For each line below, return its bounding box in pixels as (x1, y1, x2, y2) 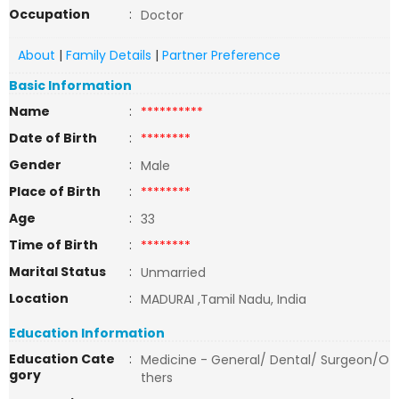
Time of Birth (9, 236, 98, 254)
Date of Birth (9, 129, 97, 147)
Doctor (141, 6, 194, 24)
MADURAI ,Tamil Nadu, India (141, 290, 306, 308)
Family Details (66, 46, 151, 64)
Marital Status (9, 263, 106, 281)
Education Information (9, 324, 165, 342)
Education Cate (9, 350, 115, 368)
